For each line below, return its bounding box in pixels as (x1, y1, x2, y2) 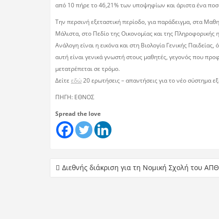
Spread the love (55, 109, 101, 118)
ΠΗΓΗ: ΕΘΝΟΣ (55, 92, 96, 101)
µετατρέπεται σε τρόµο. (55, 64, 120, 73)
